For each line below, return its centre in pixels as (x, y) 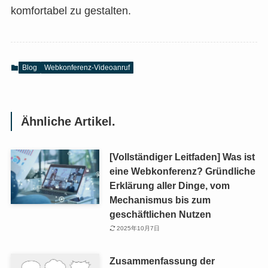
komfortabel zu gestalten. (71, 10)
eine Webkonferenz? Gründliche (182, 171)
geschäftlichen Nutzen (160, 214)
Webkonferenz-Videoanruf (87, 67)
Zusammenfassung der (162, 261)
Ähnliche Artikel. (68, 122)
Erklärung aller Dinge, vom (169, 185)
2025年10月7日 (138, 229)
